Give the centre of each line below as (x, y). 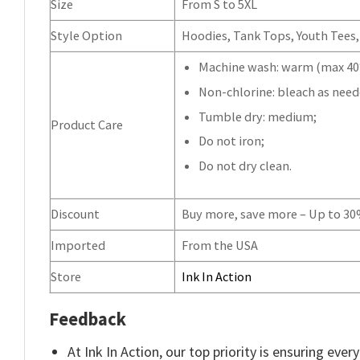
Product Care (87, 125)
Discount (75, 214)
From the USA (220, 245)
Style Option (86, 36)
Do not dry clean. (245, 166)
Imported (78, 245)
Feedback (88, 319)
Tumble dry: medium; (258, 116)
